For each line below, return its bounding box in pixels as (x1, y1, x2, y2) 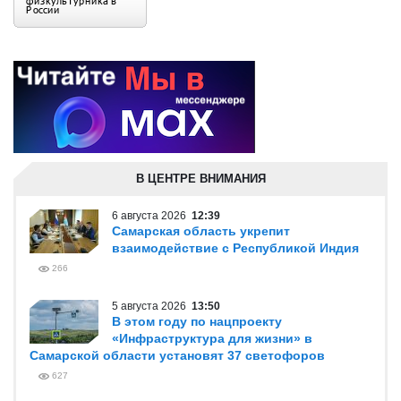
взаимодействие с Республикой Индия (112, 241, 359, 255)
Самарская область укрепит (112, 224, 290, 238)
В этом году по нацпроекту (112, 314, 282, 328)
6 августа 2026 (112, 209, 192, 222)
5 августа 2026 (112, 300, 192, 312)
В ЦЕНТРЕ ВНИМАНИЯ (135, 172, 266, 185)
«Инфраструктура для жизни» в (112, 331, 312, 346)
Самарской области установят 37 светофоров (30, 348, 325, 363)
